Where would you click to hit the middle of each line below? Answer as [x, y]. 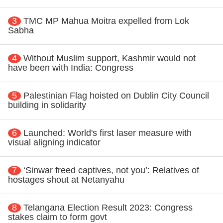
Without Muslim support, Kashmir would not [110, 58]
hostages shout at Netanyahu [66, 179]
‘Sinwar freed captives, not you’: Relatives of [111, 170]
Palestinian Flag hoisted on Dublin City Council [116, 95]
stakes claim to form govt [57, 217]
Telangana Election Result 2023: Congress [108, 207]
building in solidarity [47, 105]
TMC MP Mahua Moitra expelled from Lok [106, 21]
